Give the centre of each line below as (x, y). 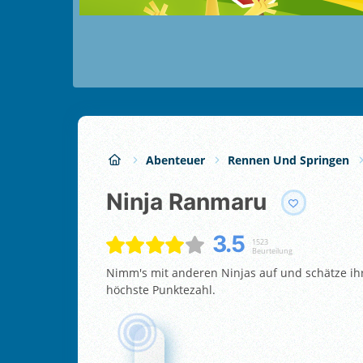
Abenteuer (175, 160)
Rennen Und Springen (288, 160)
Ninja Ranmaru (195, 202)
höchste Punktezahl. (161, 289)
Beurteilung (272, 250)
